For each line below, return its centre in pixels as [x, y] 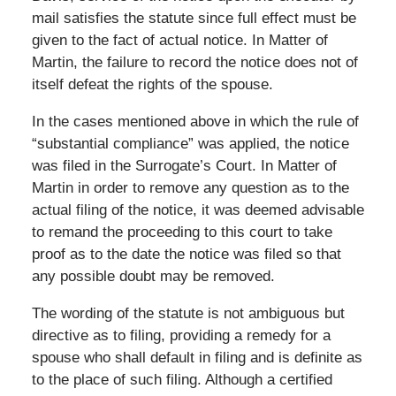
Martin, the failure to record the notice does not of [194, 62]
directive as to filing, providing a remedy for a [181, 335]
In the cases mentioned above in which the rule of [195, 121]
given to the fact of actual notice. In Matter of [179, 40]
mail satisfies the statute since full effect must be [194, 18]
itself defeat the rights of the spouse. [152, 84]
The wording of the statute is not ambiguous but [188, 313]
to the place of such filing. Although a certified [182, 379]
